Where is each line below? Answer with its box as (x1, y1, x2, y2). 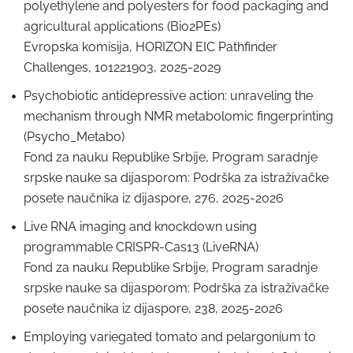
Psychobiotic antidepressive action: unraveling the (24, 88, 313, 103)
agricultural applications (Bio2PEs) (24, 19, 221, 34)
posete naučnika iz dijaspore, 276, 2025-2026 (24, 191, 284, 206)
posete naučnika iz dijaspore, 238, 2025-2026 (24, 301, 283, 316)
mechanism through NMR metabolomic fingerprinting (24, 109, 333, 124)
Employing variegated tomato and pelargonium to (24, 329, 316, 344)
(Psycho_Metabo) (24, 129, 124, 144)
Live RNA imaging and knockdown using (24, 219, 257, 234)
